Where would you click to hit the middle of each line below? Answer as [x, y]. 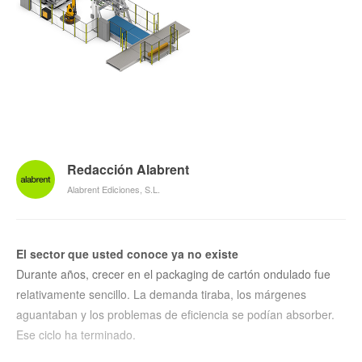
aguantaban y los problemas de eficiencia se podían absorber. [175, 315]
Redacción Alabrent [128, 170]
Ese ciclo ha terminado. [76, 335]
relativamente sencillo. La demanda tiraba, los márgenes [161, 295]
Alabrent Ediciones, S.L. [114, 189]
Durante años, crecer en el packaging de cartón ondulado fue [173, 274]
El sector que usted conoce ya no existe [127, 254]
